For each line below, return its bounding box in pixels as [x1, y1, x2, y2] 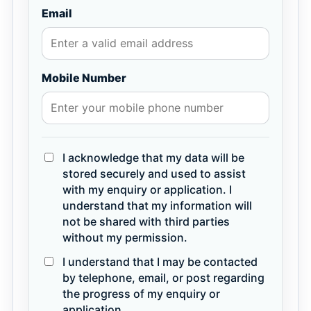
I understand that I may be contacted [62, 255, 258, 269]
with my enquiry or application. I [62, 183, 232, 196]
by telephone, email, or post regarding [62, 271, 264, 285]
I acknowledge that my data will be [62, 151, 244, 165]
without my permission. [62, 230, 187, 244]
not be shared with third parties [62, 215, 230, 228]
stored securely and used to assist [62, 167, 246, 180]
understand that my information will [62, 199, 252, 212]
